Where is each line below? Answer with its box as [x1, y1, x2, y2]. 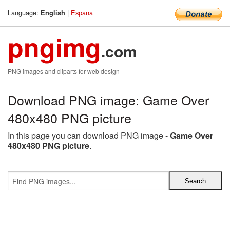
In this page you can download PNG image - [8, 129, 170, 141]
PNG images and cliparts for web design [8, 67, 120, 75]
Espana [71, 8, 93, 17]
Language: [8, 8, 41, 17]
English [41, 8, 65, 17]
